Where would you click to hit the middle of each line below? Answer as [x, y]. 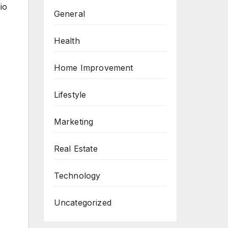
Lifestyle [70, 95]
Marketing [74, 122]
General [69, 14]
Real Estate [76, 149]
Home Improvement [93, 68]
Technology [77, 176]
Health [67, 41]
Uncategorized [83, 203]
